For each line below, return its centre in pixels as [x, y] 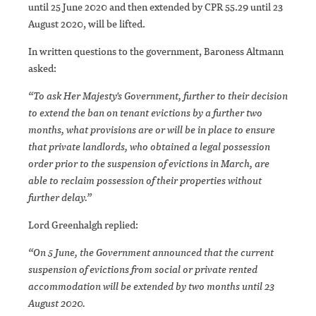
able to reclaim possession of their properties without [145, 181]
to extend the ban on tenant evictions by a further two [145, 113]
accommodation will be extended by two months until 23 [151, 286]
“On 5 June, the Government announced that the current [151, 253]
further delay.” [60, 197]
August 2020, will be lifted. [87, 24]
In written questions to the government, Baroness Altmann [156, 51]
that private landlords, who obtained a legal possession [149, 147]
